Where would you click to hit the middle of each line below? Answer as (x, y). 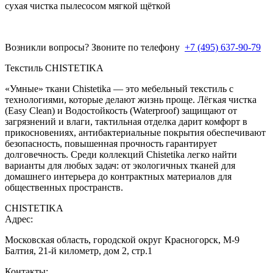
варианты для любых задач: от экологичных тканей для (120, 166)
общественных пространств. (64, 188)
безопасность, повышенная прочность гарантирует (111, 144)
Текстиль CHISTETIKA (54, 68)
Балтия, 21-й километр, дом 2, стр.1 (79, 251)
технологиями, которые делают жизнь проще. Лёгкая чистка (131, 100)
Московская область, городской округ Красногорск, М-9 (122, 240)
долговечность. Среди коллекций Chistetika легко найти (121, 155)
